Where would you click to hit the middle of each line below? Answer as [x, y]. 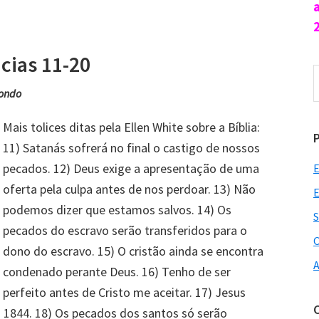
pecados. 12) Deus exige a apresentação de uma [131, 168]
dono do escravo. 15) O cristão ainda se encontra [133, 251]
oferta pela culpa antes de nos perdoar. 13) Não [129, 189]
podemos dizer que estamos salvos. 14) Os [117, 209]
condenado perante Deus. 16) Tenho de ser [117, 271]
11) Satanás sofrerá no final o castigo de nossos [131, 147]
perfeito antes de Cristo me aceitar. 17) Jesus [124, 292]
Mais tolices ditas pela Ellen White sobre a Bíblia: [131, 127]
